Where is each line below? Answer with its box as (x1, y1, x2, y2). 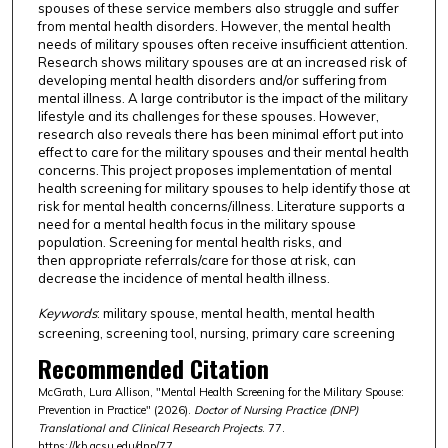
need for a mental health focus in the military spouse (37, 215, 356, 232)
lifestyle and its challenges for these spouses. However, (37, 107, 379, 124)
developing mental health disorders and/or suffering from (37, 71, 387, 88)
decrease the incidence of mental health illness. (37, 269, 330, 286)
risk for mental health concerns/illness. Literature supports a (37, 197, 405, 214)
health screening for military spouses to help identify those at (37, 179, 410, 196)
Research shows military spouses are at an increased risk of (37, 53, 407, 70)
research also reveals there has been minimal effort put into (37, 125, 404, 142)
